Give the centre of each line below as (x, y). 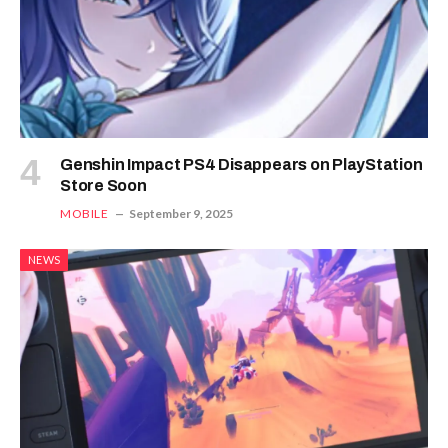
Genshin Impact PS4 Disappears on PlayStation (241, 165)
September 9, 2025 (180, 214)
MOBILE (84, 214)
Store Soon (103, 186)
